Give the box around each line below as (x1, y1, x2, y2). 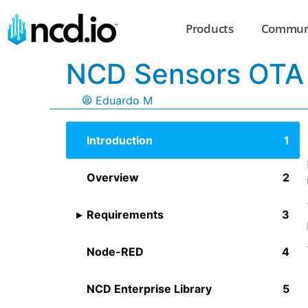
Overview (87, 170, 139, 184)
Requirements (87, 207, 164, 221)
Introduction (87, 133, 153, 147)
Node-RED (87, 244, 144, 258)
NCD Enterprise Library (87, 281, 212, 296)
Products (186, 21, 234, 37)
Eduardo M (96, 93, 153, 107)
